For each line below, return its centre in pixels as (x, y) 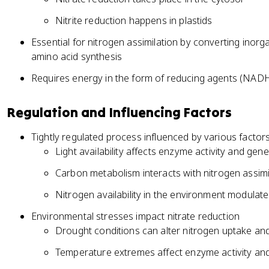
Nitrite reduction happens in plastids (134, 20)
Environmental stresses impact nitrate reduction (136, 216)
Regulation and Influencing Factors (119, 112)
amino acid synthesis (77, 56)
